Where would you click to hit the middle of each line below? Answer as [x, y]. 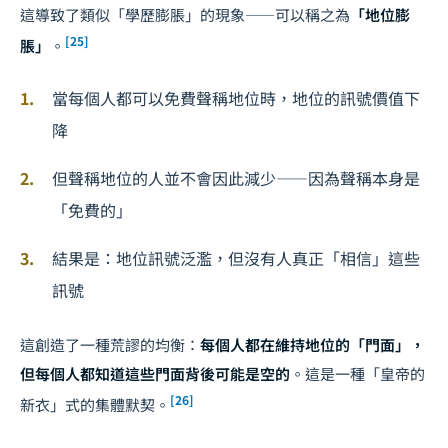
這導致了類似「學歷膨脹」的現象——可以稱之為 [185, 14]
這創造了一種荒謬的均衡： [110, 344]
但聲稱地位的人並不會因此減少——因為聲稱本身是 [236, 177]
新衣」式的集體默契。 [95, 404]
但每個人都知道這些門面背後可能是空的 [155, 373]
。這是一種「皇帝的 [357, 373]
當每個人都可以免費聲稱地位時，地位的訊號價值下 [236, 97]
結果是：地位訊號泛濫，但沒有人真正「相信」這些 [236, 257]
